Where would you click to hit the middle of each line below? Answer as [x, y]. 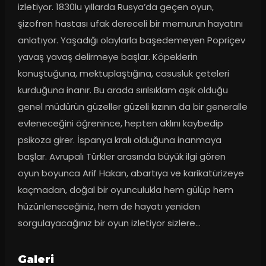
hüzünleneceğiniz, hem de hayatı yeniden [109, 206]
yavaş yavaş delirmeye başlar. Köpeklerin [107, 56]
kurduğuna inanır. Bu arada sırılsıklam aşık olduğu [123, 90]
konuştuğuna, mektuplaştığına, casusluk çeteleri [123, 73]
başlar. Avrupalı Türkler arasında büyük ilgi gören [121, 156]
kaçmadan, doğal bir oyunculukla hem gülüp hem [125, 189]
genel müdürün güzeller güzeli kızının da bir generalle [132, 106]
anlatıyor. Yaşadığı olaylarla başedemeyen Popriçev [131, 40]
